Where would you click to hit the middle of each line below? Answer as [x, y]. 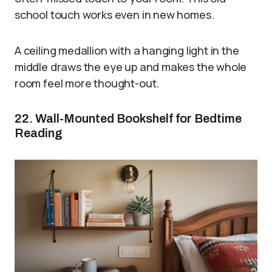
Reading [39, 133]
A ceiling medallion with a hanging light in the [127, 50]
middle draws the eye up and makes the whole [131, 66]
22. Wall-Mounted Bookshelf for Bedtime [128, 118]
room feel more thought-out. [87, 83]
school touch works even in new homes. [114, 14]
